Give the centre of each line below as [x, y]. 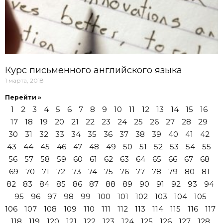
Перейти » [23, 97]
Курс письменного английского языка [94, 70]
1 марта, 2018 [24, 80]
